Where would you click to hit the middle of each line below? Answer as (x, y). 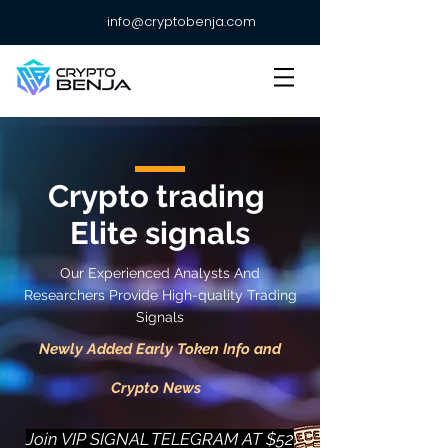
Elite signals (160, 233)
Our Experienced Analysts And (160, 273)
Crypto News (156, 388)
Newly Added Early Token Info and (160, 349)
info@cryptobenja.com (181, 21)
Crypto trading (160, 196)
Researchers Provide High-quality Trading (160, 295)
